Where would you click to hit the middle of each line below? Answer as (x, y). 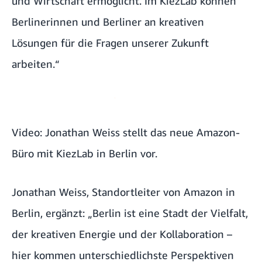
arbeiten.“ (36, 64)
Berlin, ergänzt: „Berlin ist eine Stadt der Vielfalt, (130, 213)
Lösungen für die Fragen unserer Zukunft (110, 43)
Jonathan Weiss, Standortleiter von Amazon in (123, 192)
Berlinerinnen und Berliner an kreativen (108, 22)
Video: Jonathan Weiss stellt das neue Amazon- (126, 132)
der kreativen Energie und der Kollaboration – (122, 234)
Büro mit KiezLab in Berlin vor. (85, 153)
